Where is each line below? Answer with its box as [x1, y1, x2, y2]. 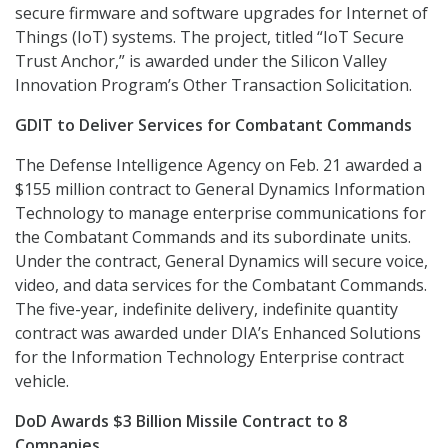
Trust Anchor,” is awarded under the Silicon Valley [15, 50, 387, 73]
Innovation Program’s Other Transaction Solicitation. [15, 74, 412, 97]
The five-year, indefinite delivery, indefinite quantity [15, 298, 398, 321]
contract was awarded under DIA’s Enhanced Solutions [15, 322, 421, 345]
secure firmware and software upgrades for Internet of [15, 2, 428, 25]
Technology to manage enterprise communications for [15, 202, 426, 225]
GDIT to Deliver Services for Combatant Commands [15, 114, 412, 137]
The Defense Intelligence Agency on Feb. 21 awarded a [15, 154, 422, 177]
